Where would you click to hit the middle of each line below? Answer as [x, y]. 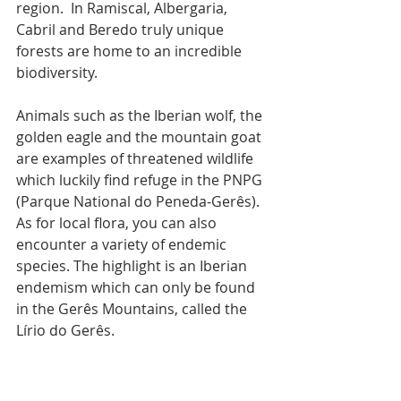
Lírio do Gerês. [65, 331]
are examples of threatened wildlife [137, 159]
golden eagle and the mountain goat [141, 137]
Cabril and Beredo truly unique [122, 30]
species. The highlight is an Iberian [133, 266]
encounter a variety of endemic [123, 245]
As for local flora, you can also [118, 223]
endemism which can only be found [137, 288]
